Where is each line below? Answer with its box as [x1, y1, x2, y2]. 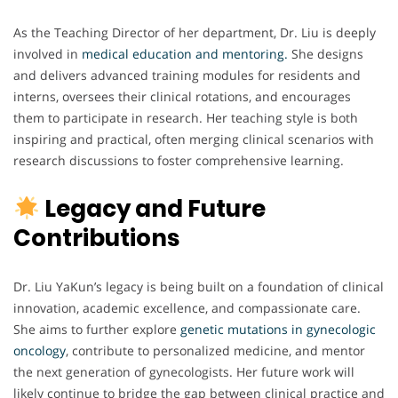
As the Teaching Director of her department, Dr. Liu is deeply [13, 24, 376, 42]
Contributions [13, 222, 179, 255]
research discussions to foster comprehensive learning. [13, 152, 344, 170]
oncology [13, 342, 66, 360]
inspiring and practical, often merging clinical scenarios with [13, 131, 374, 148]
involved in [13, 45, 82, 63]
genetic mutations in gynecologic [180, 321, 376, 338]
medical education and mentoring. [82, 45, 288, 63]
